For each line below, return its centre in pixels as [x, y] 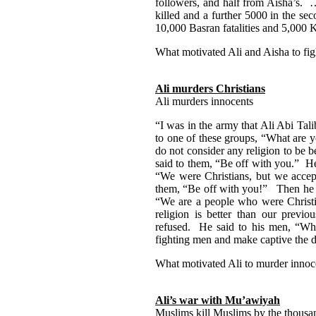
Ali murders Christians [210, 88]
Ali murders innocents [204, 101]
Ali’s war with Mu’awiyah [218, 300]
